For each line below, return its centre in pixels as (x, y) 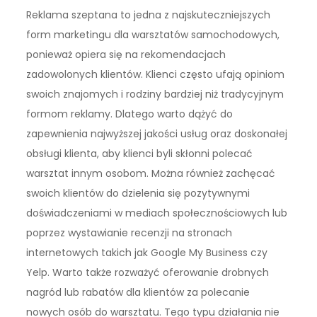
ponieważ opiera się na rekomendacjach (126, 55)
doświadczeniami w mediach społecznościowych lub (157, 213)
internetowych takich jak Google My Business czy (147, 253)
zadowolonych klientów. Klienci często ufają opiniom (156, 75)
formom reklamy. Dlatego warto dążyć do (130, 114)
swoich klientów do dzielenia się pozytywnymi (138, 194)
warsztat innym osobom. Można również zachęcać (151, 174)
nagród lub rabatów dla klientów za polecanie (138, 293)
